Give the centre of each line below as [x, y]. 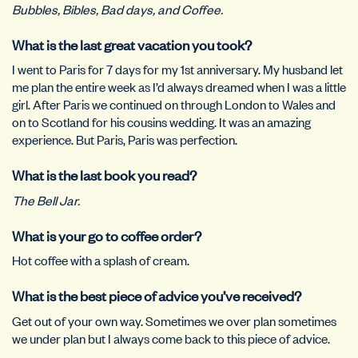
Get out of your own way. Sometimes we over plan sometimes [174, 320]
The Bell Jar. [47, 199]
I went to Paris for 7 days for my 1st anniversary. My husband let [177, 69]
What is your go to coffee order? [107, 235]
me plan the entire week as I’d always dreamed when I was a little [179, 87]
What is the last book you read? [104, 175]
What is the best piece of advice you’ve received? [157, 295]
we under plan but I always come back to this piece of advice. [171, 338]
